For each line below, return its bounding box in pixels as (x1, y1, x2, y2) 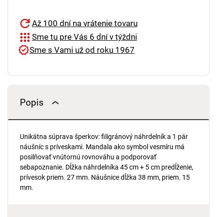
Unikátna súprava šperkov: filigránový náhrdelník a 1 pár (19, 133, 188, 141)
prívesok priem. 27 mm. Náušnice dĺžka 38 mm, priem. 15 (19, 173, 190, 182)
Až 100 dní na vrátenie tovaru (31, 18, 138, 28)
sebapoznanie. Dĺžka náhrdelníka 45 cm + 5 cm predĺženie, (19, 163, 193, 171)
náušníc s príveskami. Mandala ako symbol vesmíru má (19, 143, 185, 151)
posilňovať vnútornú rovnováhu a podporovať (19, 153, 156, 161)
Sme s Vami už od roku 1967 (30, 45, 135, 55)
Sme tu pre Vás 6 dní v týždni (31, 32, 137, 42)
